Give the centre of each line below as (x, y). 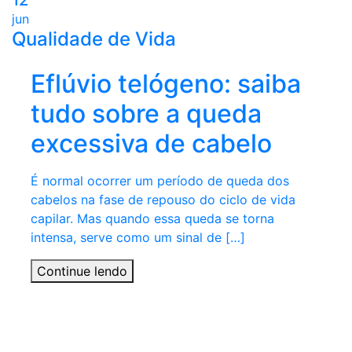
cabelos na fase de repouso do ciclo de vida (163, 200)
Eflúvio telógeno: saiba (166, 84)
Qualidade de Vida (94, 39)
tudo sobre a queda (146, 114)
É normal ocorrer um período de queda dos (160, 181)
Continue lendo (82, 271)
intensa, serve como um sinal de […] (138, 238)
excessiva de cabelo (151, 144)
